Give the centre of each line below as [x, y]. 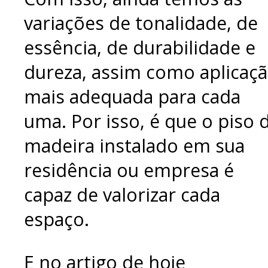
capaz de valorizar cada [122, 195]
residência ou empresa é [129, 170]
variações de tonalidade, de [141, 23]
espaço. [57, 220]
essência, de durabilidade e [140, 48]
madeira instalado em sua [134, 146]
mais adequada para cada [132, 97]
